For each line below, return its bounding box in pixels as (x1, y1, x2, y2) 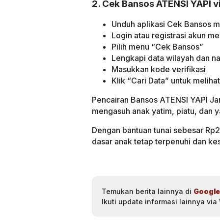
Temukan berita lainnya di (102, 187, 193, 195)
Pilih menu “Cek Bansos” (111, 41, 203, 52)
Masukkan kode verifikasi (111, 64, 206, 74)
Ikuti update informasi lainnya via (102, 197, 219, 206)
